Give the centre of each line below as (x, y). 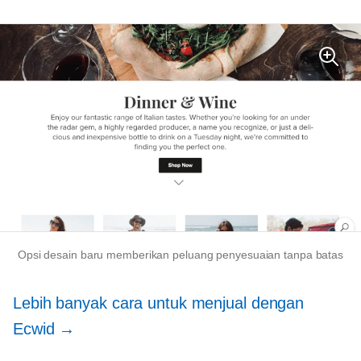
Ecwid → (47, 328)
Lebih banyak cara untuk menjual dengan (159, 303)
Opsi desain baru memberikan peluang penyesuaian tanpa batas (180, 254)
